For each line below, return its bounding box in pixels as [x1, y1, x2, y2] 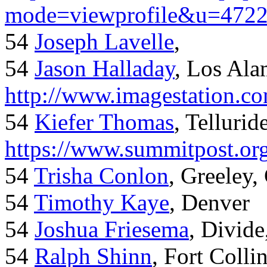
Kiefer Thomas [35, 109, 174, 135]
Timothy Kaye [34, 190, 169, 216]
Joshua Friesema [35, 216, 189, 243]
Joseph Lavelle [35, 29, 174, 55]
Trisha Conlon [34, 163, 169, 189]
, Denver [169, 190, 250, 216]
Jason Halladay [35, 55, 175, 82]
